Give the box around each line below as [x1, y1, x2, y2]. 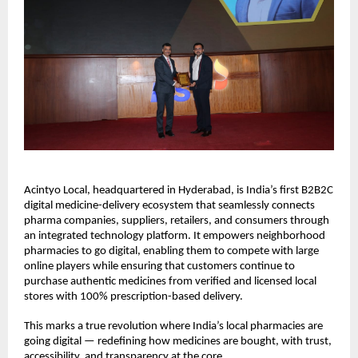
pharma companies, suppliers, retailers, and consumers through [24, 214, 329, 227]
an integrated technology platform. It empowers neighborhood [24, 229, 325, 242]
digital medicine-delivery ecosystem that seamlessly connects [24, 199, 315, 212]
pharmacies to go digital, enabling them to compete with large [24, 245, 319, 257]
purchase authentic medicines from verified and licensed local [24, 275, 316, 288]
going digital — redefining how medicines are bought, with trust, [24, 335, 332, 348]
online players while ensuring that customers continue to [24, 260, 295, 272]
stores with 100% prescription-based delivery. [24, 290, 243, 303]
